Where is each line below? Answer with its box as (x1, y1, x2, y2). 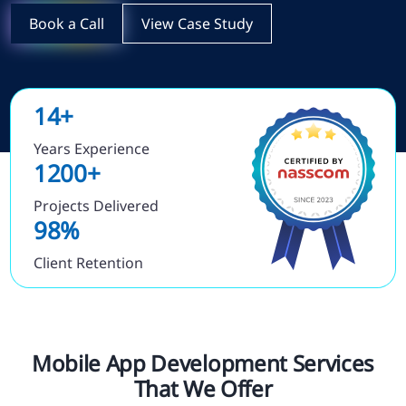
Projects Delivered (34, 196, 159, 217)
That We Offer (133, 373, 273, 404)
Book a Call (29, 14, 104, 34)
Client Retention (34, 253, 143, 274)
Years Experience (34, 139, 150, 159)
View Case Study (141, 14, 253, 34)
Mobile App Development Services (31, 348, 375, 379)
